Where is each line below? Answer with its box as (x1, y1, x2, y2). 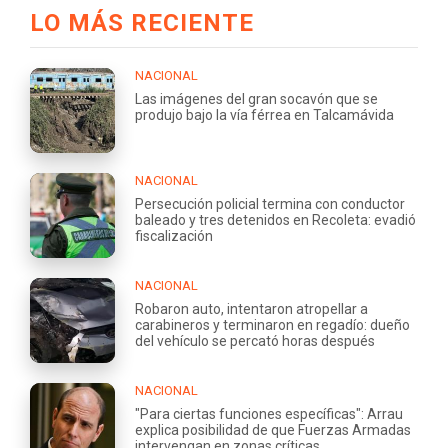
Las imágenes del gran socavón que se (135, 90, 378, 107)
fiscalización (135, 227, 213, 244)
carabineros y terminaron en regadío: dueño (135, 316, 410, 333)
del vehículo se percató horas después (135, 332, 375, 349)
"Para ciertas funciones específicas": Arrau (135, 405, 403, 422)
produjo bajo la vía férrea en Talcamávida (135, 106, 394, 123)
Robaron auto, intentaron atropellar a (135, 300, 368, 317)
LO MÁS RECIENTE (30, 8, 254, 37)
